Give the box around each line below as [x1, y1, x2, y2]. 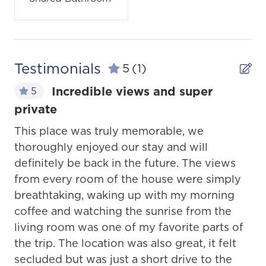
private [14, 100, 57, 118]
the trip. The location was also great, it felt [14, 235, 236, 251]
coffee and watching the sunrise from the [14, 203, 232, 218]
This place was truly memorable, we [14, 123, 204, 138]
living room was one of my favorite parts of [14, 219, 243, 235]
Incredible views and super [52, 83, 213, 100]
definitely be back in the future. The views [14, 155, 236, 170]
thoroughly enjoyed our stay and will [14, 139, 208, 154]
